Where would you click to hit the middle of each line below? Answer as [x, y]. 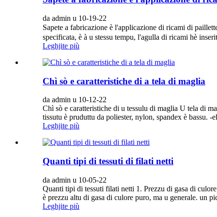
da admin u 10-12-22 [75, 100]
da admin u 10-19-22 [75, 18]
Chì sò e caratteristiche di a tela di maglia [124, 81]
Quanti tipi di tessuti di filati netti [108, 161]
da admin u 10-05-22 [75, 180]
